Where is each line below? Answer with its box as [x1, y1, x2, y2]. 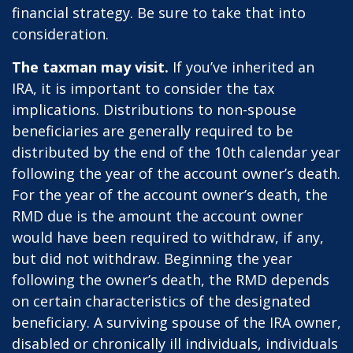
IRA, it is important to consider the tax [12, 79, 274, 98]
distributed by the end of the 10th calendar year [12, 143, 340, 162]
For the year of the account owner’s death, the [12, 185, 328, 204]
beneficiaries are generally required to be [12, 121, 293, 140]
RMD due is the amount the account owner [12, 206, 303, 225]
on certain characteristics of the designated [12, 292, 310, 310]
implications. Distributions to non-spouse [12, 100, 296, 119]
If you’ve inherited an [169, 58, 314, 76]
